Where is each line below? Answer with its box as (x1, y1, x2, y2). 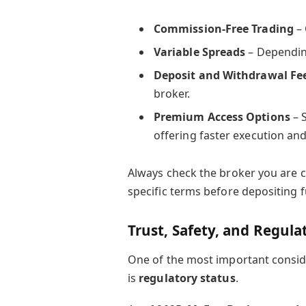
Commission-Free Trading (153, 20, 294, 36)
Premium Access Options (153, 109, 290, 124)
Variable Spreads (153, 44, 246, 59)
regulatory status (139, 270, 236, 286)
